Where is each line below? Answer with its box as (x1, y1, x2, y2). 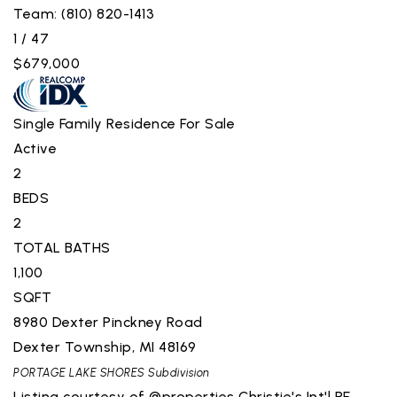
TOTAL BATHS (13, 238, 111, 256)
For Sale (180, 114, 235, 132)
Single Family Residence (13, 114, 176, 132)
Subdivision (144, 365, 210, 379)
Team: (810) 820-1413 (13, 4, 154, 22)
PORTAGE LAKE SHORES (13, 365, 145, 379)
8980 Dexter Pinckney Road (13, 313, 203, 331)
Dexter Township (13, 338, 132, 355)
